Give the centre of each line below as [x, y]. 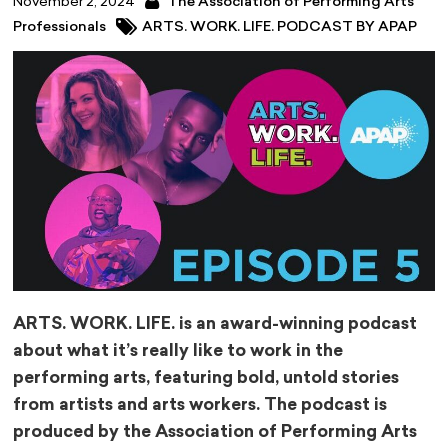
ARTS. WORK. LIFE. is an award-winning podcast [215, 325]
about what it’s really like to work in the [178, 352]
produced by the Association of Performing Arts [215, 433]
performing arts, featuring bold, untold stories [206, 379]
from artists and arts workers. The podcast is [200, 406]
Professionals [60, 27]
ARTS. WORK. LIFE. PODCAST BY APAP [280, 27]
